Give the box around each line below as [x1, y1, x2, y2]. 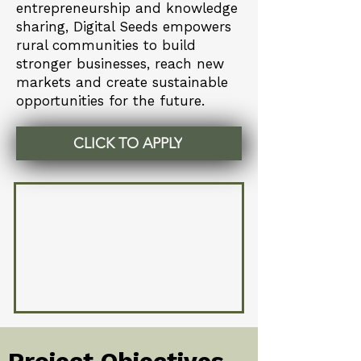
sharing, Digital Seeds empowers [16, 19, 231, 35]
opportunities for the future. [16, 93, 205, 109]
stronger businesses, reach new [16, 56, 224, 72]
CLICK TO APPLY [73, 135, 182, 152]
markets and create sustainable [16, 74, 228, 90]
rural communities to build [16, 37, 196, 53]
